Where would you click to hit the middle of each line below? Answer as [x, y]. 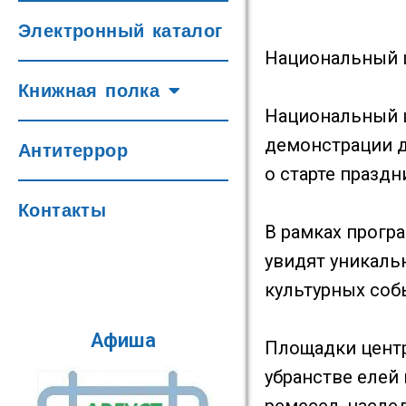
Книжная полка [89, 91]
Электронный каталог [121, 31]
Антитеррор [73, 150]
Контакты [63, 210]
